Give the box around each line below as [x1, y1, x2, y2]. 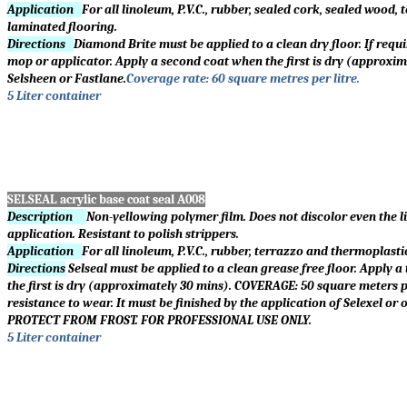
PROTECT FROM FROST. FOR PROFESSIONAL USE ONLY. [7, 313, 312, 329]
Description [7, 209, 86, 225]
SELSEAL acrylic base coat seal [7, 192, 177, 208]
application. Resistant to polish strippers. [7, 226, 239, 243]
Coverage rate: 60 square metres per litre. [126, 71, 360, 87]
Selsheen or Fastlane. [7, 71, 126, 87]
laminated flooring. [7, 19, 117, 35]
